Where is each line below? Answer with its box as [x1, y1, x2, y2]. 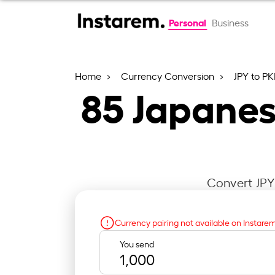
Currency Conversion [121, 69, 217, 82]
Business [211, 15, 249, 29]
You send [120, 237, 154, 249]
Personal [168, 15, 206, 29]
